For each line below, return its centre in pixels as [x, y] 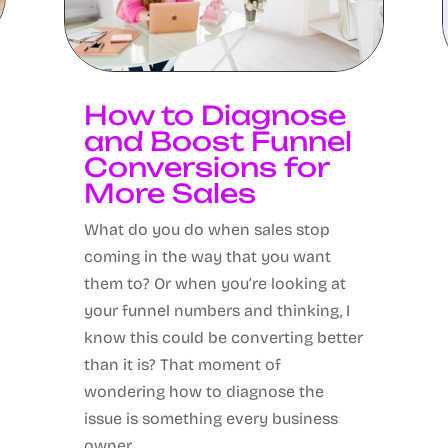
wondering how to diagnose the [203, 392]
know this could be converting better [223, 338]
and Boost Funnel [217, 141]
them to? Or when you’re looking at [214, 284]
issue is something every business [210, 419]
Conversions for [206, 167]
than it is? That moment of [182, 365]
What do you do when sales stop [206, 230]
